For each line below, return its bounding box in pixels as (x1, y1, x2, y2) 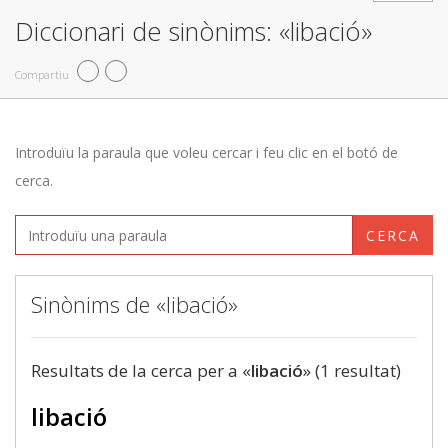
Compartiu (15, 66, 69, 82)
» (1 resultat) (303, 359, 401, 382)
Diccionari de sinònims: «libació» (15, 14, 372, 48)
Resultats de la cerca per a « (31, 359, 251, 382)
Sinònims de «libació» (31, 289, 238, 319)
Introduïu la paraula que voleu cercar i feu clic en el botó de (15, 143, 398, 162)
